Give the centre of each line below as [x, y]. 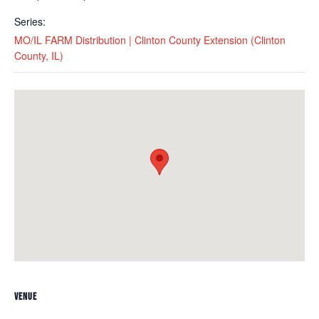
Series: [30, 21]
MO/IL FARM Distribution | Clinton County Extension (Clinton [150, 40]
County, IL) [39, 55]
